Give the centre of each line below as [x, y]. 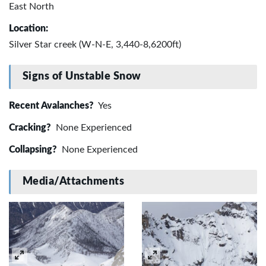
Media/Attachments [73, 182]
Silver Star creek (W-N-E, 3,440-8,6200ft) [95, 44]
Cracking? [31, 127]
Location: [28, 28]
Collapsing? [34, 149]
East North [31, 6]
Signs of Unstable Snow [82, 77]
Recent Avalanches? [53, 105]
